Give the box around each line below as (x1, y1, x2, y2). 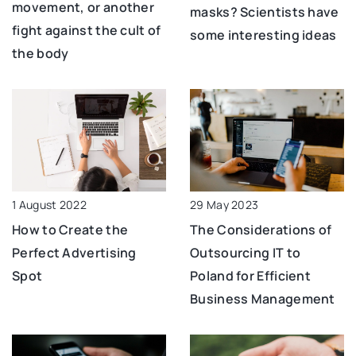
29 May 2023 (190, 196, 259, 212)
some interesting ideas (190, 25, 337, 44)
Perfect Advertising (12, 243, 137, 261)
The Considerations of (190, 220, 332, 238)
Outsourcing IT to (190, 243, 301, 261)
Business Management (190, 289, 335, 308)
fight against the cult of (12, 21, 161, 39)
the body (12, 44, 69, 62)
